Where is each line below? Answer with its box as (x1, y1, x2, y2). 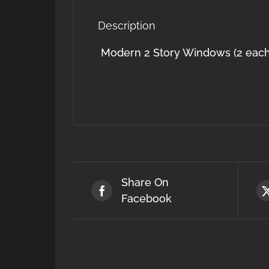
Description (98, 19, 156, 32)
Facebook (121, 192, 172, 205)
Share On (121, 176, 169, 189)
